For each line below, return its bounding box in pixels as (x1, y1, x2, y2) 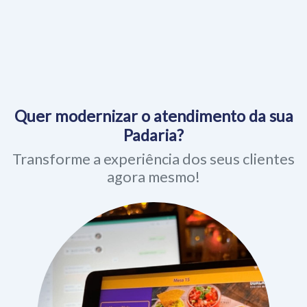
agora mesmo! (107, 144, 200, 162)
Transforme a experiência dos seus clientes (12, 126, 295, 145)
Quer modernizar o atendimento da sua (14, 82, 293, 102)
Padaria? (123, 101, 184, 121)
